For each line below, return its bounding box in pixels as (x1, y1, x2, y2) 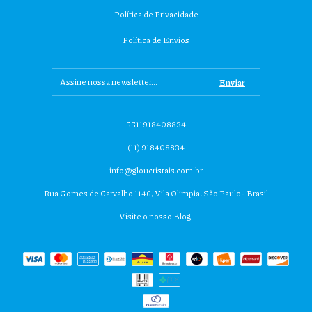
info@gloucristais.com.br (109, 164, 203, 177)
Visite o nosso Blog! (119, 210, 193, 223)
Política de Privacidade (114, 8, 198, 21)
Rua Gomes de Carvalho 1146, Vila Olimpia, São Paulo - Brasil (44, 187, 268, 200)
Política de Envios (123, 34, 189, 47)
